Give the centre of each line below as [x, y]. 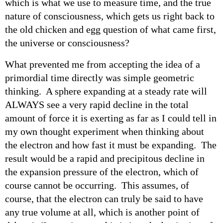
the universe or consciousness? [67, 43]
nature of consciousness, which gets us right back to [110, 16]
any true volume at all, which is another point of [102, 212]
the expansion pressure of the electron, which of [102, 171]
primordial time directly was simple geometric [100, 77]
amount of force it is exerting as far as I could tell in [111, 118]
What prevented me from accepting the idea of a [103, 64]
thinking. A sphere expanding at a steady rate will [106, 91]
